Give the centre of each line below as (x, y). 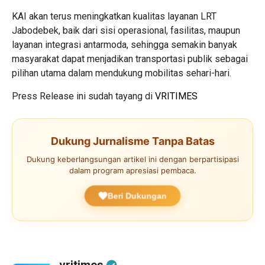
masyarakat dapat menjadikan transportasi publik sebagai (130, 59)
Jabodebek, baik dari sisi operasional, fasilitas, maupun (126, 30)
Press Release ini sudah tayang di (83, 96)
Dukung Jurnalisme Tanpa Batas (132, 141)
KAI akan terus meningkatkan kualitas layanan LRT (114, 16)
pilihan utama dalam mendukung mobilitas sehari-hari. (122, 73)
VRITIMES (176, 96)
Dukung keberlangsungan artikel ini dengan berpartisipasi (132, 159)
